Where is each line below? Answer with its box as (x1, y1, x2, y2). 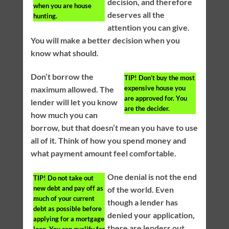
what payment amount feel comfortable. (30, 148, 176, 158)
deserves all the (107, 10, 165, 20)
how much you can (30, 110, 98, 120)
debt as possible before (33, 204, 102, 213)
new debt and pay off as (33, 184, 103, 193)
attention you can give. (107, 22, 190, 33)
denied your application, (107, 210, 195, 220)
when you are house (33, 2, 91, 10)
